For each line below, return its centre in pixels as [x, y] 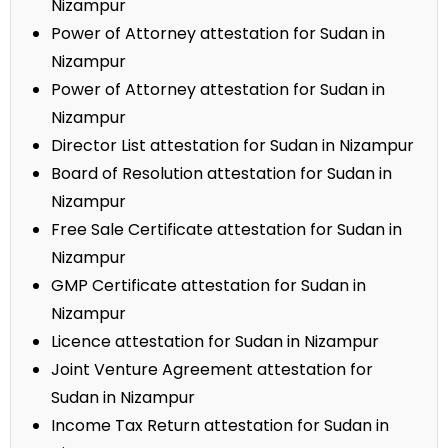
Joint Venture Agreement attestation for [212, 370]
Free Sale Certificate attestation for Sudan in [226, 230]
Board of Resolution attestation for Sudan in [221, 174]
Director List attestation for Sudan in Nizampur [232, 146]
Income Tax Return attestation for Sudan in [220, 426]
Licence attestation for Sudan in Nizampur [215, 342]
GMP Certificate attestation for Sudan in [208, 286]
